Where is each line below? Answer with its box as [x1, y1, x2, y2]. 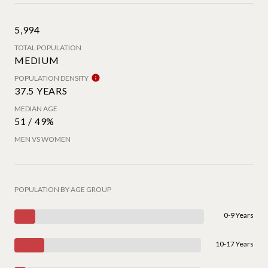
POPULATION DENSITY [14, 73, 89, 83]
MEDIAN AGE [14, 103, 57, 113]
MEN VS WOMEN [14, 134, 71, 144]
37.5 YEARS [14, 84, 68, 96]
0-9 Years [224, 210, 254, 220]
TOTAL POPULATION [14, 42, 81, 52]
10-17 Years [215, 239, 254, 248]
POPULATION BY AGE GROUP [14, 184, 111, 194]
